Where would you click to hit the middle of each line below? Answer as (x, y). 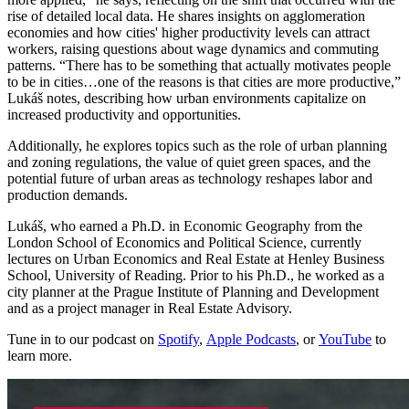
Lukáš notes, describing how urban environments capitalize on (187, 98)
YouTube (345, 339)
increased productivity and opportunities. (124, 114)
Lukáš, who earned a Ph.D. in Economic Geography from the (185, 225)
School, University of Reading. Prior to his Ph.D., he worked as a (196, 275)
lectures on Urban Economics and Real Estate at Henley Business (196, 258)
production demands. (68, 194)
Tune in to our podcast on (83, 339)
